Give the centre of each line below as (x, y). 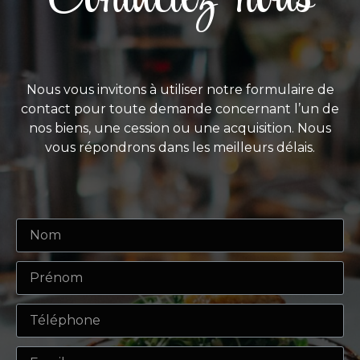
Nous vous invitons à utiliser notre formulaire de (180, 89)
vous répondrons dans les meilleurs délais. (180, 147)
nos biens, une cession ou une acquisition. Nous (180, 128)
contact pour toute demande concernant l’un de (180, 108)
